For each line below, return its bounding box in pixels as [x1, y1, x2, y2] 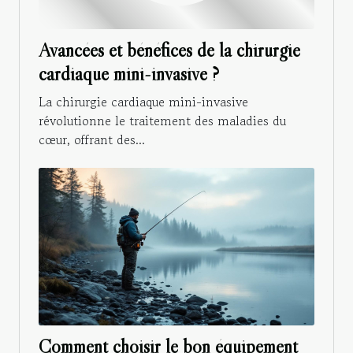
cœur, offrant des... [39, 130, 145, 150]
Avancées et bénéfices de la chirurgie [39, 39, 300, 62]
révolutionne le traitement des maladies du [39, 111, 286, 131]
